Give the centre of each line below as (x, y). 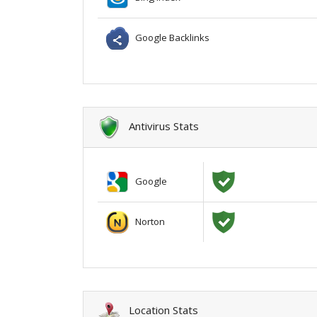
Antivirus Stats (160, 126)
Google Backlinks (169, 37)
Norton (147, 221)
